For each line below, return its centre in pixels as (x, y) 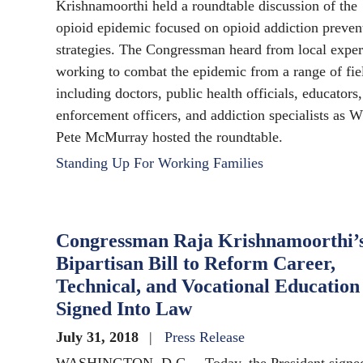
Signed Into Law (124, 309)
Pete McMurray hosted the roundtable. (169, 137)
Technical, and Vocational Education (208, 286)
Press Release (205, 337)
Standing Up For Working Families (160, 163)
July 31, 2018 (99, 337)
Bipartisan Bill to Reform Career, (196, 264)
